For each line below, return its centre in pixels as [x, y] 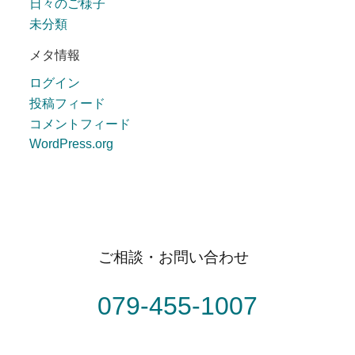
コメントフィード [80, 124]
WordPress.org [72, 143]
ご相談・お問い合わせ [174, 257]
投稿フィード [68, 103]
